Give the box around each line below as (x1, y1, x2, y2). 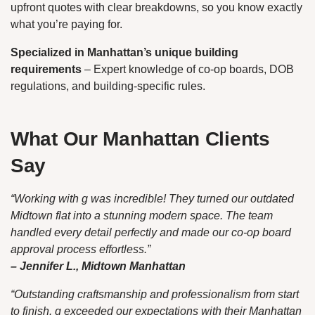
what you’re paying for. (11, 18, 122, 30)
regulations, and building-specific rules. (11, 79, 205, 92)
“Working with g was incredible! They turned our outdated (11, 192, 294, 205)
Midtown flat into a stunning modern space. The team (11, 209, 273, 221)
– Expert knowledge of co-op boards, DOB (82, 63, 294, 75)
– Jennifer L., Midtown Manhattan (11, 259, 186, 272)
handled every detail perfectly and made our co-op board (11, 226, 291, 238)
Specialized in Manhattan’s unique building (11, 46, 238, 58)
